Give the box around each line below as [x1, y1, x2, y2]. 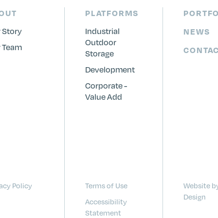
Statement [85, 208, 121, 217]
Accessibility [85, 197, 127, 206]
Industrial [85, 26, 120, 36]
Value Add [85, 91, 122, 102]
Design [183, 192, 206, 201]
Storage [85, 48, 114, 58]
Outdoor [85, 37, 116, 47]
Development [85, 64, 135, 74]
